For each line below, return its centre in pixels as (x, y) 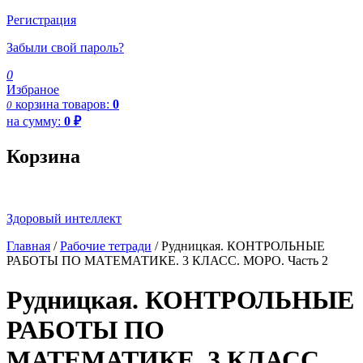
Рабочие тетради (106, 246)
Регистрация (41, 19)
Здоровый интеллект (64, 218)
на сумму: (35, 121)
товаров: (88, 104)
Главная (28, 246)
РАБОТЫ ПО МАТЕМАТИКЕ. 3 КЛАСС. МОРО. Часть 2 (167, 260)
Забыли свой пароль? (65, 47)
